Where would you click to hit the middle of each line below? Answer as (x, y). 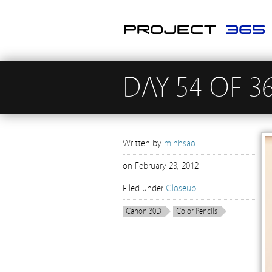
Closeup (181, 188)
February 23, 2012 (167, 166)
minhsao (180, 143)
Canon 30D (144, 211)
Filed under (144, 188)
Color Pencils (197, 211)
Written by (143, 143)
